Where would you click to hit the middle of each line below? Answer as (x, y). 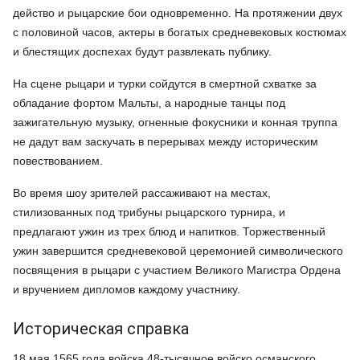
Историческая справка (101, 328)
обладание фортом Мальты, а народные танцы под (149, 102)
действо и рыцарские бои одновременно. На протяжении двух (178, 12)
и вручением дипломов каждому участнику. (127, 289)
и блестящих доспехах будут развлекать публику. (142, 51)
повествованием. (58, 160)
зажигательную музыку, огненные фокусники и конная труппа (175, 122)
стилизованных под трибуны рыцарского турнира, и (149, 212)
